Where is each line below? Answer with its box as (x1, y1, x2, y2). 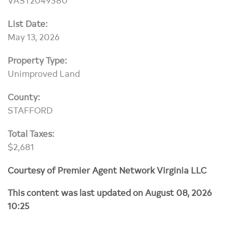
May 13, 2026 (8, 30, 60, 43)
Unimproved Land (8, 67, 80, 79)
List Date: (8, 17, 48, 30)
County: (8, 90, 40, 103)
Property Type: (8, 53, 67, 66)
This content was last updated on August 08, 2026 (8, 186, 212, 198)
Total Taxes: (8, 127, 54, 139)
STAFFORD (8, 103, 53, 116)
